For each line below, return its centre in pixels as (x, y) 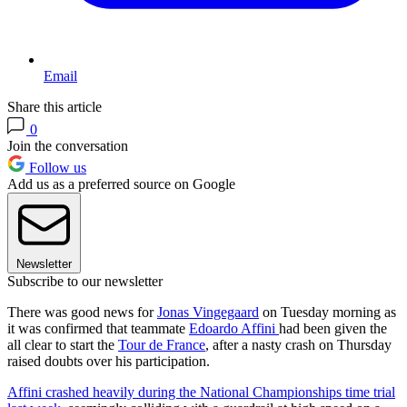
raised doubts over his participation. (109, 362)
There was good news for (82, 313)
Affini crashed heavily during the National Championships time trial (201, 392)
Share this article (55, 107)
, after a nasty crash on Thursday (298, 345)
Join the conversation (68, 146)
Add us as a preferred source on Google (121, 184)
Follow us (56, 168)
